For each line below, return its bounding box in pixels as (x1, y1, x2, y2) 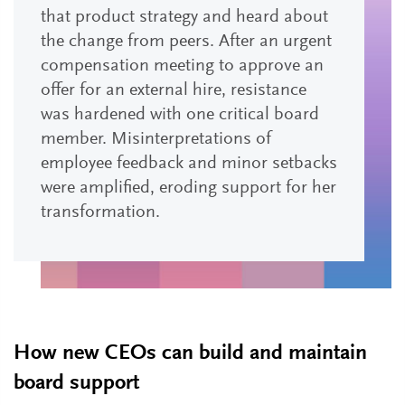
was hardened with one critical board (41, 106, 319, 124)
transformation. (41, 203, 160, 221)
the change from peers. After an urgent (41, 33, 332, 51)
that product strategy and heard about (41, 8, 328, 26)
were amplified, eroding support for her (41, 179, 336, 197)
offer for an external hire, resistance (41, 81, 306, 99)
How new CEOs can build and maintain (14, 343, 367, 364)
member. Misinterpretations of (41, 130, 271, 148)
